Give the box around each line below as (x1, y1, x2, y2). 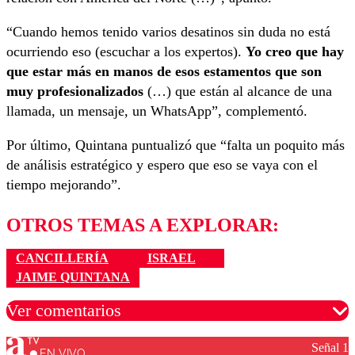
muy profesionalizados (6, 82, 143, 99)
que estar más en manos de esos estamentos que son (6, 63, 322, 79)
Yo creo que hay (246, 43, 344, 59)
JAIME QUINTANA (16, 270, 130, 284)
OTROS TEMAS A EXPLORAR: (6, 214, 279, 235)
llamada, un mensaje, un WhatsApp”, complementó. (6, 102, 307, 119)
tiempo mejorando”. (6, 176, 121, 193)
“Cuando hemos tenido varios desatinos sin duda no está (6, 23, 330, 40)
